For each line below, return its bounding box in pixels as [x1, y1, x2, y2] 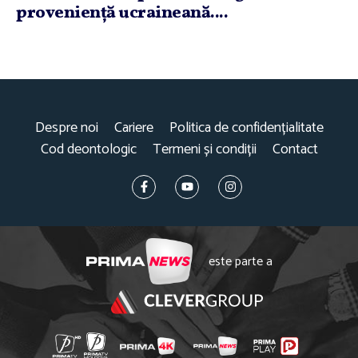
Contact [272, 137, 318, 161]
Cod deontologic [40, 137, 137, 161]
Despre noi [34, 115, 98, 140]
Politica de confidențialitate [169, 115, 324, 140]
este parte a [208, 250, 272, 272]
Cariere [113, 115, 153, 140]
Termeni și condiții [152, 137, 257, 161]
